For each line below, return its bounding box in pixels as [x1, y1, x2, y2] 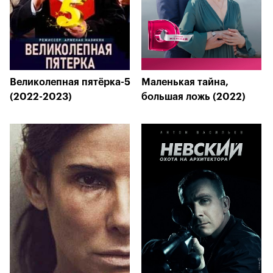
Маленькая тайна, [141, 77, 229, 87]
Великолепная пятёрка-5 [10, 77, 130, 87]
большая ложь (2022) [141, 92, 246, 102]
